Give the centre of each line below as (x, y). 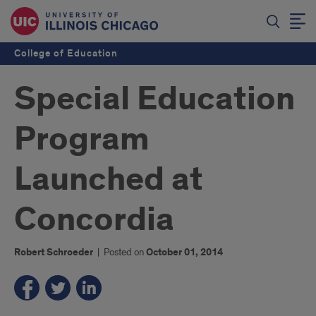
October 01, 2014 (184, 253)
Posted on (125, 252)
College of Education (66, 53)
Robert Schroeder (54, 253)
